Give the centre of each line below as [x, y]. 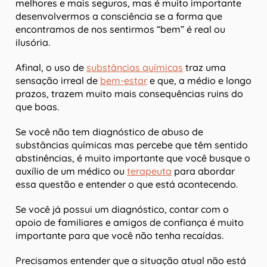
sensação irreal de [58, 81]
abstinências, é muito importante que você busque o [133, 158]
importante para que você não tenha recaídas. [119, 236]
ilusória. [33, 43]
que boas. [37, 107]
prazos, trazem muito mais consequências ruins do [129, 94]
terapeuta [149, 171]
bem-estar [124, 81]
